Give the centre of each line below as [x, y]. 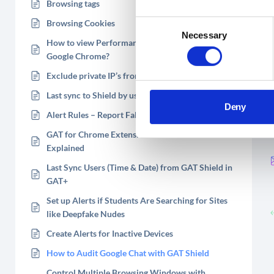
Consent [152, 23]
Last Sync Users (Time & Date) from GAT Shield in [139, 167]
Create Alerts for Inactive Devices [110, 233]
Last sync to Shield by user [96, 95]
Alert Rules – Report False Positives [114, 115]
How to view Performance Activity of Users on [135, 43]
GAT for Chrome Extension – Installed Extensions [140, 134]
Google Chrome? [78, 56]
